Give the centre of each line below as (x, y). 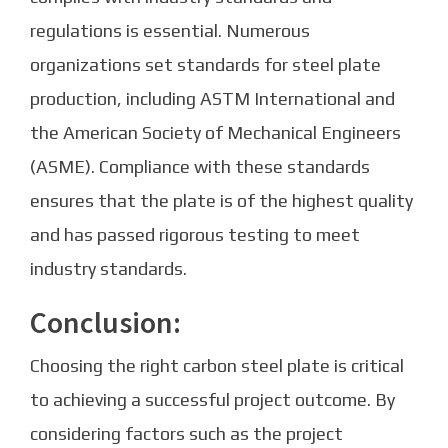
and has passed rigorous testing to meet (195, 235)
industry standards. (108, 269)
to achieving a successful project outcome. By (212, 400)
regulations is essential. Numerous (170, 31)
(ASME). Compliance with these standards (200, 167)
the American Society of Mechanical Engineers (215, 133)
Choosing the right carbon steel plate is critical (217, 366)
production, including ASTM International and (212, 99)
